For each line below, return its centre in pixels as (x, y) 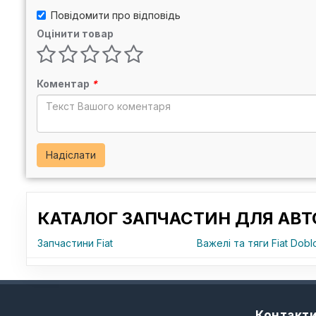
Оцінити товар (75, 34)
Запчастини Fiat (75, 243)
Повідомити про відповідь (116, 15)
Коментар (64, 84)
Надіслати (71, 155)
